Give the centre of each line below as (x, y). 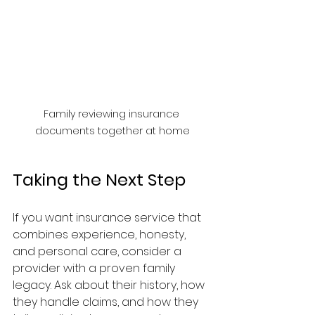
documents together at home (112, 130)
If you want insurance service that (108, 217)
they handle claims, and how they (107, 302)
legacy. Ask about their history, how (110, 285)
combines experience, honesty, (101, 234)
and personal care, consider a (98, 251)
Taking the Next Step (99, 179)
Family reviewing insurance (112, 114)
